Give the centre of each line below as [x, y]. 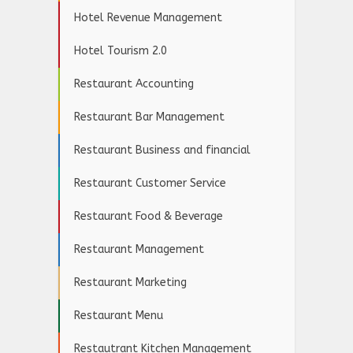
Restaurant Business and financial [162, 150]
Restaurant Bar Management [149, 117]
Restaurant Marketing [130, 283]
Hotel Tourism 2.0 [121, 51]
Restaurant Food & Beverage [149, 217]
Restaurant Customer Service [150, 184]
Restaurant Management [139, 250]
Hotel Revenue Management [148, 18]
